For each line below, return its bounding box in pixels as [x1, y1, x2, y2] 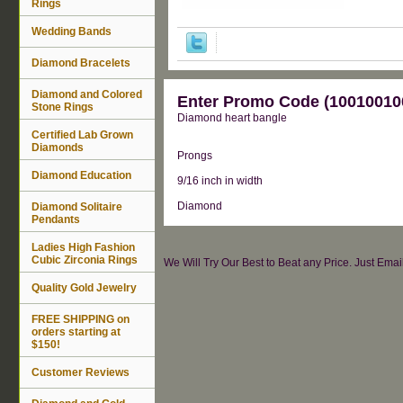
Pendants [31, 212, 80, 226]
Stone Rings [31, 100, 94, 113]
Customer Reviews [31, 365, 130, 379]
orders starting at [31, 325, 121, 338]
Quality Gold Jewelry [31, 281, 137, 294]
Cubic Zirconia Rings [31, 253, 138, 266]
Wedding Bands [31, 24, 112, 38]
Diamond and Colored [31, 87, 142, 101]
